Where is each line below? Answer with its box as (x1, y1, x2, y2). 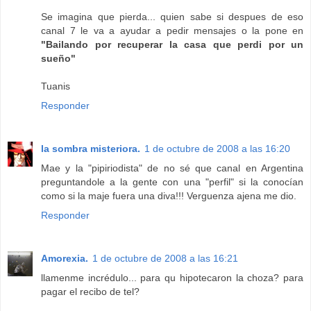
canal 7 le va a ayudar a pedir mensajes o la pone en (41, 25, 303, 37)
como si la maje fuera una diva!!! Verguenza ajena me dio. (41, 190, 296, 202)
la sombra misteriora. (41, 143, 140, 155)
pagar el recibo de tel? (41, 286, 140, 298)
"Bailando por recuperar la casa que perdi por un (41, 39, 303, 51)
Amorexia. (41, 253, 88, 264)
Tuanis (41, 81, 70, 92)
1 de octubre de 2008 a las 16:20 (144, 143, 290, 155)
